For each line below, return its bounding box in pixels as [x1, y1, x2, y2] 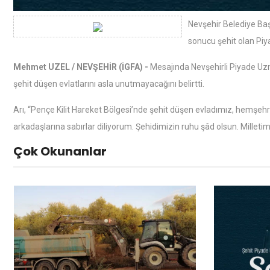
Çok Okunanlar [13, 143, 107, 160]
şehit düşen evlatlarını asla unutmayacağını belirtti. [13, 79, 204, 89]
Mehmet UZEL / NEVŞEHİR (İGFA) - [13, 62, 150, 72]
